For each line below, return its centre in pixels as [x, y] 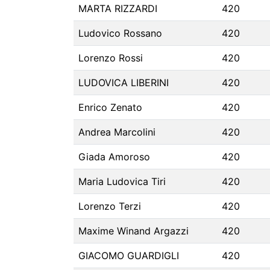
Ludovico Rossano [120, 33]
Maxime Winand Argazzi [133, 231]
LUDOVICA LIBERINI [124, 83]
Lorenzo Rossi [111, 58]
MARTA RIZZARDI [118, 8]
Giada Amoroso [114, 157]
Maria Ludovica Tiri [122, 181]
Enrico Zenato [110, 107]
